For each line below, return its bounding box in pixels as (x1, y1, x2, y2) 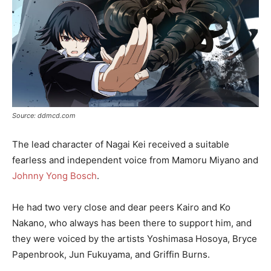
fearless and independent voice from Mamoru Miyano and (12, 154, 258, 166)
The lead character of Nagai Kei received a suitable (12, 139, 229, 151)
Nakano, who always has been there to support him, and (12, 217, 252, 229)
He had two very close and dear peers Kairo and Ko (12, 201, 230, 214)
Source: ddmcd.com (12, 111, 76, 120)
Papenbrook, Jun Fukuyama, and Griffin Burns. (12, 249, 210, 261)
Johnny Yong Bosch (12, 170, 97, 182)
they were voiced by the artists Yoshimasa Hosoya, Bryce (12, 233, 257, 245)
